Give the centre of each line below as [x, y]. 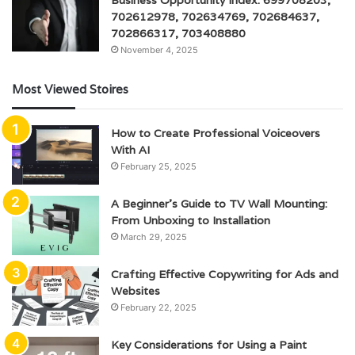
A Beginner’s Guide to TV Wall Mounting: [219, 203]
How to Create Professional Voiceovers [216, 133]
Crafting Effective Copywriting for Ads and [225, 274]
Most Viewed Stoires [70, 89]
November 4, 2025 [159, 50]
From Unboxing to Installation [191, 220]
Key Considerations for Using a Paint [209, 344]
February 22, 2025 [158, 307]
